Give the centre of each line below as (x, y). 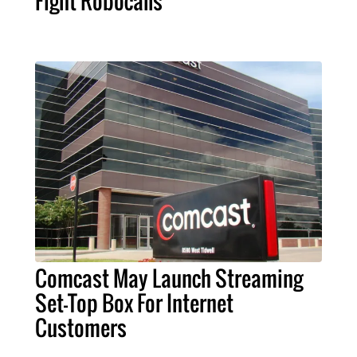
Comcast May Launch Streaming (169, 278)
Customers (81, 327)
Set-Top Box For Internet (134, 302)
